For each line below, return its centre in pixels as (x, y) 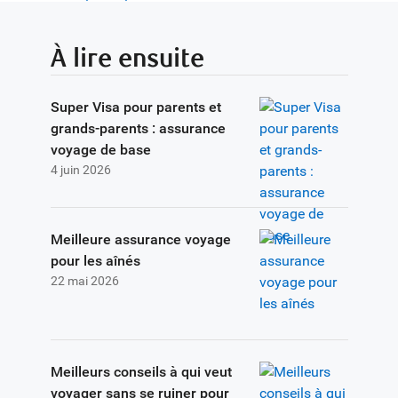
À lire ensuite (127, 59)
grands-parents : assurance (138, 128)
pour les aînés (95, 260)
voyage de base (100, 149)
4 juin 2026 (80, 169)
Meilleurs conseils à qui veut (141, 371)
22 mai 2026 (84, 280)
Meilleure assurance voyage (140, 239)
